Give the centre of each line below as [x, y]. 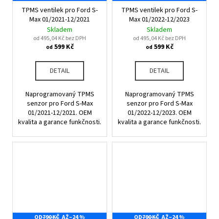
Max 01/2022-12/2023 [159, 19]
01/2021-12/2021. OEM [60, 113]
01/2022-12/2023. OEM [159, 113]
